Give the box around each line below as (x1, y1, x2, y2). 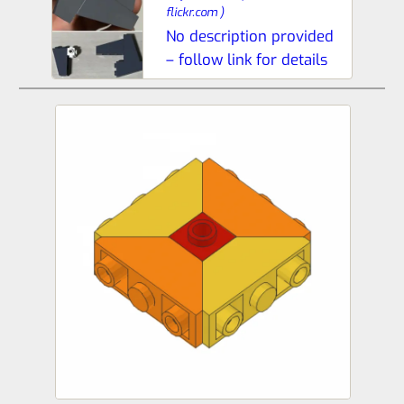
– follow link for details (166, 50, 328, 69)
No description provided (166, 26, 335, 46)
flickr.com (166, 4, 221, 20)
